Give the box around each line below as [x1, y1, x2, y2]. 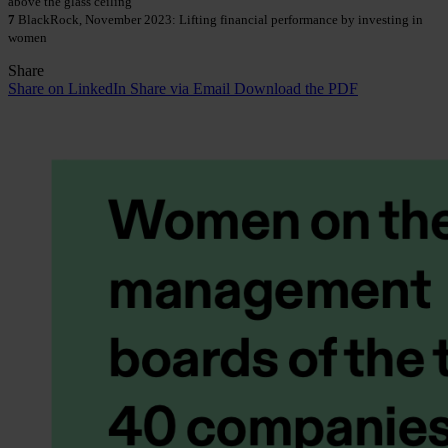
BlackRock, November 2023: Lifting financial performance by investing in [15, 12, 423, 28]
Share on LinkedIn [8, 80, 126, 98]
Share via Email [130, 80, 230, 98]
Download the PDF [234, 80, 358, 98]
